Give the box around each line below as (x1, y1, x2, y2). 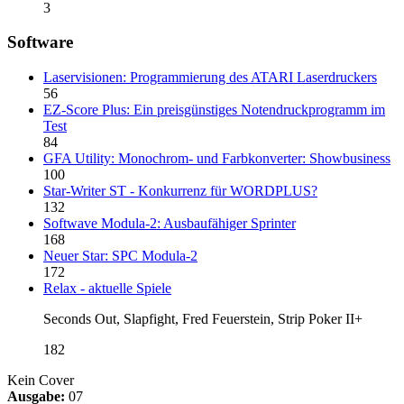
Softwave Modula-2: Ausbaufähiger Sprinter (43, 215, 296, 231)
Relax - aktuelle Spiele (43, 280, 171, 296)
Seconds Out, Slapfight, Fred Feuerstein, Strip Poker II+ (43, 310, 363, 326)
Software (7, 32, 73, 52)
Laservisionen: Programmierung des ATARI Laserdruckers (43, 69, 377, 85)
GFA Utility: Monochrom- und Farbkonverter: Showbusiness (43, 150, 390, 166)
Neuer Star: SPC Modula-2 (43, 247, 197, 263)
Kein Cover (7, 372, 74, 388)
